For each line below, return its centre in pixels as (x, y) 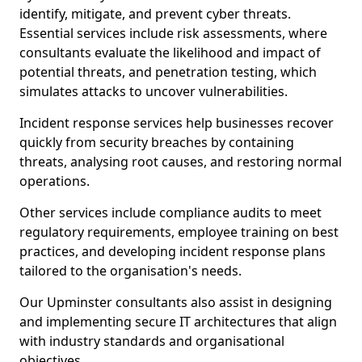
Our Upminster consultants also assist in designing (176, 302)
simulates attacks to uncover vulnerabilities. (154, 91)
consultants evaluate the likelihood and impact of (170, 53)
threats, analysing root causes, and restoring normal (181, 162)
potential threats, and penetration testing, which (168, 72)
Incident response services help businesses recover (177, 123)
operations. (55, 181)
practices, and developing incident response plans (173, 251)
